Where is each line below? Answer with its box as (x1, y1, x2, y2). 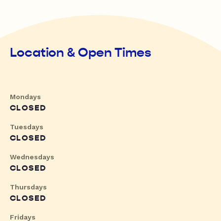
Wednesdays (10, 153, 54, 161)
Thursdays (10, 183, 47, 191)
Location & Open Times (10, 45, 151, 61)
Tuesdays (10, 123, 43, 131)
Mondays (10, 93, 41, 101)
